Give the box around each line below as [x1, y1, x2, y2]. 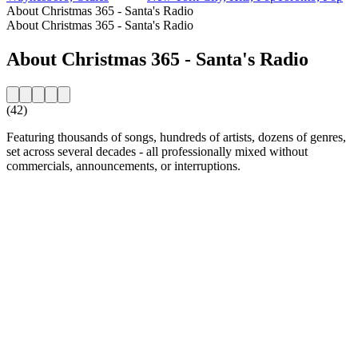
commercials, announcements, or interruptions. [6, 158, 241, 173]
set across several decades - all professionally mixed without [6, 144, 308, 158]
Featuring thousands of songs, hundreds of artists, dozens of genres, [6, 129, 346, 144]
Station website [6, 185, 83, 200]
